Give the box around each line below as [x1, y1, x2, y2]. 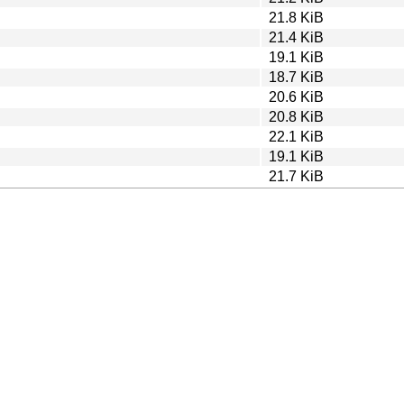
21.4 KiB [269, 29, 324, 45]
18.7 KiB [269, 69, 324, 85]
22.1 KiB [269, 128, 324, 144]
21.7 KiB [269, 168, 324, 184]
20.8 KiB [269, 108, 324, 124]
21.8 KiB [269, 9, 324, 25]
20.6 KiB [269, 88, 324, 105]
